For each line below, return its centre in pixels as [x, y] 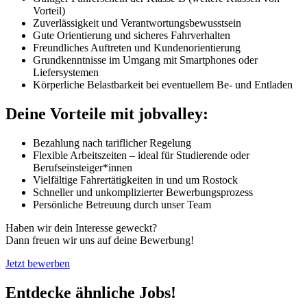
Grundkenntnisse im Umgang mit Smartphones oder [145, 60]
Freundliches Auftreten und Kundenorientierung [137, 48]
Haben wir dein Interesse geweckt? [81, 228]
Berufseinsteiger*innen [83, 168]
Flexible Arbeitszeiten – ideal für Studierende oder [141, 156]
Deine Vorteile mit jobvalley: [107, 114]
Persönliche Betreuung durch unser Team [122, 205]
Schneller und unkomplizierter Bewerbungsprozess [143, 193]
